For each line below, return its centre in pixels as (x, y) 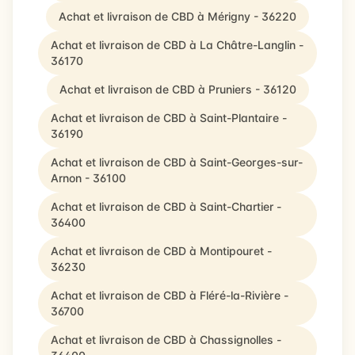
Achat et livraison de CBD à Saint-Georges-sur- (177, 162)
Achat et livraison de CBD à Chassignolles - (166, 340)
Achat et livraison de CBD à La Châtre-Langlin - (177, 45)
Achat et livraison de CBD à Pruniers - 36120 (177, 89)
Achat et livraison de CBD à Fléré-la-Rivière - (170, 295)
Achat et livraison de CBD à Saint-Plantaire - (169, 118)
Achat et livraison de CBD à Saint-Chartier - (166, 206)
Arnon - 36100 (88, 178)
